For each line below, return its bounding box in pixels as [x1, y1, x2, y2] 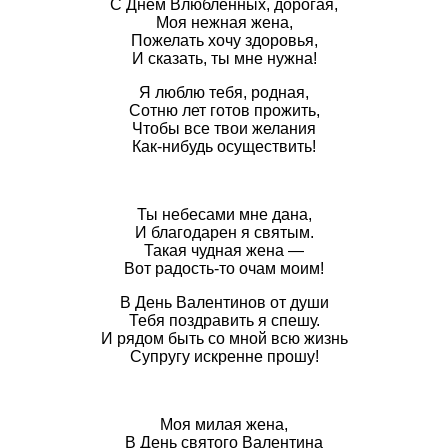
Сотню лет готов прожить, [128, 101, 320, 119]
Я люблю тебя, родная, [139, 83, 309, 101]
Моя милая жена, [160, 415, 288, 433]
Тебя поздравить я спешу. [128, 311, 320, 329]
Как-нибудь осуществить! [132, 137, 316, 155]
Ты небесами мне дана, [136, 205, 312, 223]
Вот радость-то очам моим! [124, 259, 324, 277]
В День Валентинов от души [119, 293, 329, 311]
